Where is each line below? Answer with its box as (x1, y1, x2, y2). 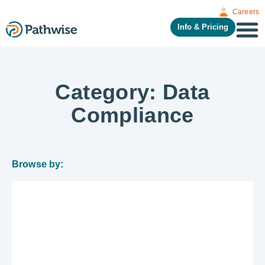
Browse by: (12, 159, 64, 169)
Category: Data (55, 80, 210, 104)
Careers (232, 8, 259, 16)
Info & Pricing (177, 22, 228, 31)
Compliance (71, 103, 194, 127)
